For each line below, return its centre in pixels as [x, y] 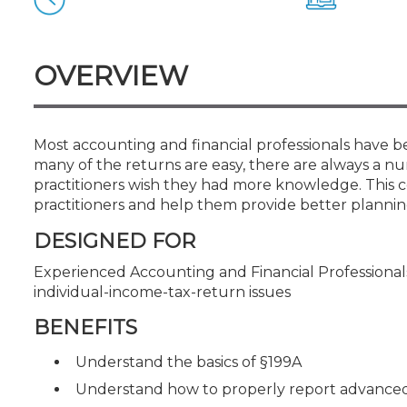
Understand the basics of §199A [189, 362]
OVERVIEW [111, 76]
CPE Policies [78, 28]
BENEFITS [85, 328]
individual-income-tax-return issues [162, 292]
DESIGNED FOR [114, 241]
